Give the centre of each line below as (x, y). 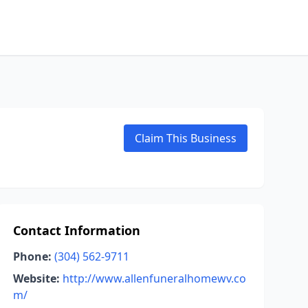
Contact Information (76, 230)
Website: (36, 278)
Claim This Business (186, 138)
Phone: (32, 256)
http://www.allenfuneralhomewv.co (154, 278)
